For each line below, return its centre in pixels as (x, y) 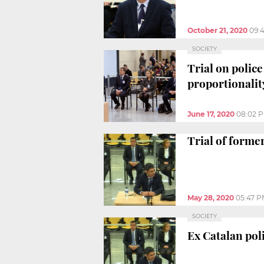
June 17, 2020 (211, 114)
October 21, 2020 (217, 30)
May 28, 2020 (211, 197)
